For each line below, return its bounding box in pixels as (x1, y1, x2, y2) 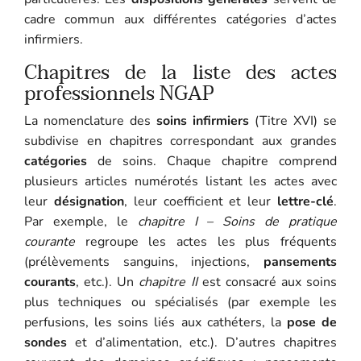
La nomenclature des (23, 111, 156, 130)
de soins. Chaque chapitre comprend (86, 151, 338, 170)
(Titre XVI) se (249, 111, 338, 130)
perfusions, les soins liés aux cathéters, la (23, 313, 287, 331)
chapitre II (139, 272, 197, 291)
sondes (23, 333, 67, 351)
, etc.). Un (75, 272, 139, 291)
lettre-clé (277, 192, 334, 210)
